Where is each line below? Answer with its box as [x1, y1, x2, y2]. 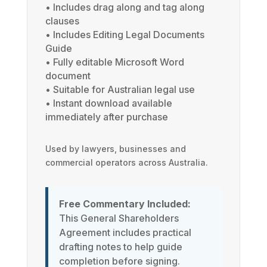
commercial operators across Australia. [45, 157, 208, 168]
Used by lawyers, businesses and [45, 144, 186, 154]
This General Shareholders [58, 212, 179, 225]
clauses [45, 15, 79, 27]
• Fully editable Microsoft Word [45, 56, 184, 69]
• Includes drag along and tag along [45, 1, 204, 14]
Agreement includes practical [58, 226, 191, 239]
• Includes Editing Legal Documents [45, 29, 204, 41]
